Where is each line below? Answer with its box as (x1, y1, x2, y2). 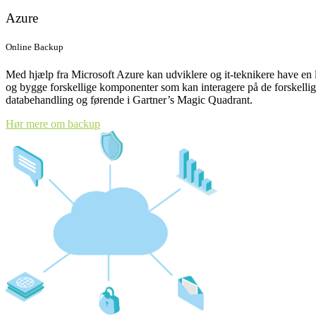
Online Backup (6, 41, 63, 52)
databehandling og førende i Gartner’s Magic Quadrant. (6, 93, 253, 106)
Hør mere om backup (6, 117, 100, 130)
